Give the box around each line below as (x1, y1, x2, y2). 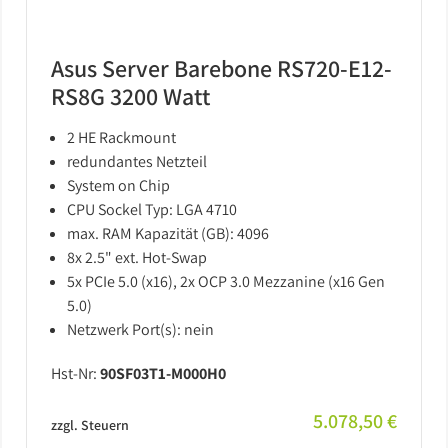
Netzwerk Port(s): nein (67, 319, 214, 340)
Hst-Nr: (51, 363, 100, 384)
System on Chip (67, 175, 170, 196)
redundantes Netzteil (67, 151, 207, 172)
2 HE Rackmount (67, 127, 176, 148)
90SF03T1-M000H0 (100, 363, 226, 384)
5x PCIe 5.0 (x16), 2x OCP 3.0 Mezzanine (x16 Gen (67, 271, 385, 292)
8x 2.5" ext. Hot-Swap (67, 247, 207, 268)
